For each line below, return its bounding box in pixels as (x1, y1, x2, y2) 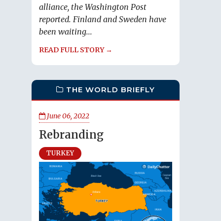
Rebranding (39, 128, 104, 142)
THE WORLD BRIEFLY (66, 85, 155, 94)
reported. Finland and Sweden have (39, 14, 166, 25)
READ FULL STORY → (39, 45, 112, 55)
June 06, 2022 (45, 111, 89, 120)
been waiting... (39, 27, 92, 37)
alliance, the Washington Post (39, 2, 147, 12)
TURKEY (46, 149, 74, 157)
